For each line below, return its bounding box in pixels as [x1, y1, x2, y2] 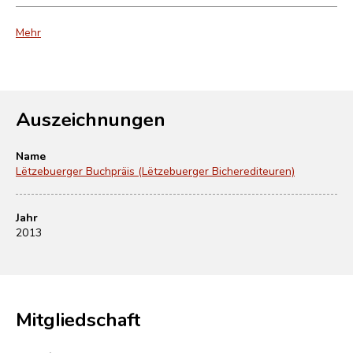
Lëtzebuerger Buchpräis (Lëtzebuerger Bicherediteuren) [16, 162, 295, 178]
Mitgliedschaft [16, 305, 140, 332]
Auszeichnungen [16, 105, 165, 132]
